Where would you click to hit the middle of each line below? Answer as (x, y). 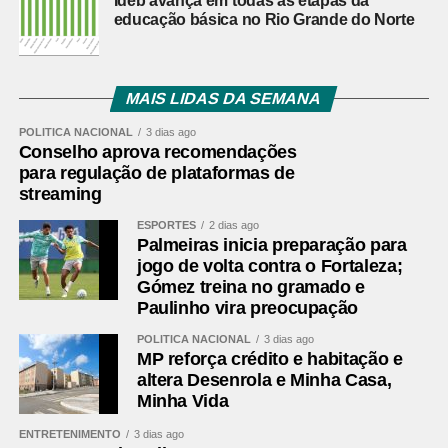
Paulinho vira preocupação (247, 308)
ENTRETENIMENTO (69, 434)
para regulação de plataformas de (156, 173)
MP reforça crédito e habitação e (269, 359)
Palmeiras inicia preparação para (271, 245)
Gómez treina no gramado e (251, 287)
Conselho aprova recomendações (157, 152)
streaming (60, 194)
